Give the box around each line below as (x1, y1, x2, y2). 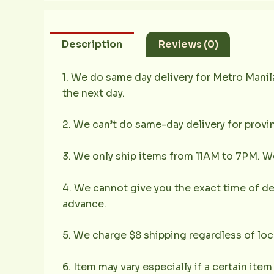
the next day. (62, 86, 125, 100)
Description (62, 38, 123, 51)
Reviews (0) (158, 38, 218, 51)
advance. (62, 197, 106, 210)
